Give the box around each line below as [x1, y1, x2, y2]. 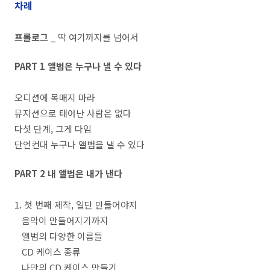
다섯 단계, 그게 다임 [14, 122, 92, 135]
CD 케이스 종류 [14, 245, 81, 258]
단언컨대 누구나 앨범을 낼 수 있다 [14, 138, 145, 151]
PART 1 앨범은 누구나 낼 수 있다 [14, 60, 142, 72]
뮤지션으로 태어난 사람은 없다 [14, 107, 131, 119]
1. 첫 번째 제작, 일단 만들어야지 [14, 198, 137, 211]
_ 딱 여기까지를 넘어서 [48, 31, 139, 43]
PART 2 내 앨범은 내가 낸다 [14, 167, 122, 180]
